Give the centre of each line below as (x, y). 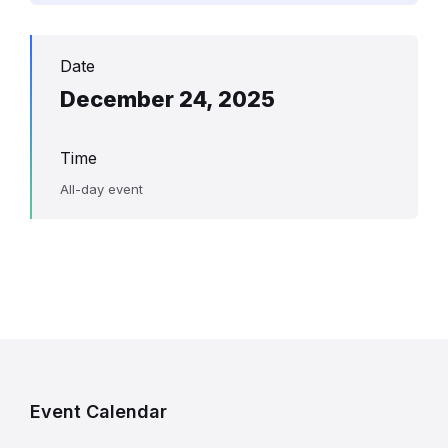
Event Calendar (98, 411)
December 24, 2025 (167, 98)
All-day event (101, 188)
